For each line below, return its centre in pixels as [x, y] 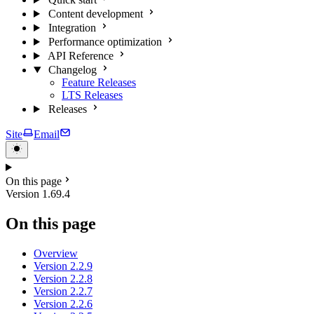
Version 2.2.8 [63, 278]
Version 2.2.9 [63, 266]
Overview [56, 253]
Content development [95, 14]
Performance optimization [105, 42]
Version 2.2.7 [63, 291]
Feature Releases [99, 82]
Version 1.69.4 [38, 194]
